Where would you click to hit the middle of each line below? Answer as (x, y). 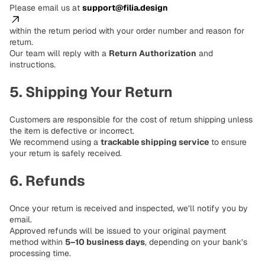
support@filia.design (125, 8)
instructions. (33, 65)
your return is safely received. (66, 153)
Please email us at (46, 8)
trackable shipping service (155, 142)
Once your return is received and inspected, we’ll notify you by (129, 209)
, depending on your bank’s (196, 242)
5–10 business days (105, 242)
